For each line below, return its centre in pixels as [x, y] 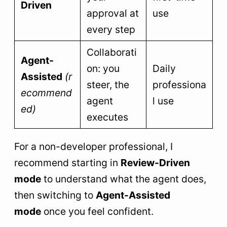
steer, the [108, 85]
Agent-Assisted [133, 195]
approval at [113, 13]
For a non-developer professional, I [93, 147]
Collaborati [112, 52]
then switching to [55, 195]
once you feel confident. [97, 212]
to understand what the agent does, [124, 179]
